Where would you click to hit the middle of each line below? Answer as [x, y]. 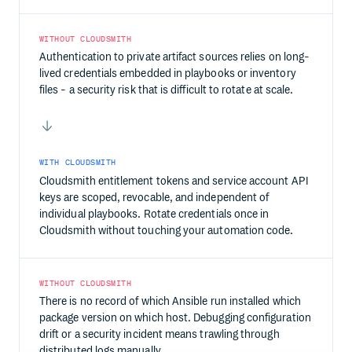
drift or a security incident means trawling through [159, 335]
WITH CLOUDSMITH [77, 163]
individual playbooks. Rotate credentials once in [154, 214]
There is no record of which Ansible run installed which [170, 302]
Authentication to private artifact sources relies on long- [174, 57]
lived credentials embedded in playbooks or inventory [167, 73]
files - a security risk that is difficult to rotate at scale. [166, 90]
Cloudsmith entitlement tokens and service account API [174, 181]
